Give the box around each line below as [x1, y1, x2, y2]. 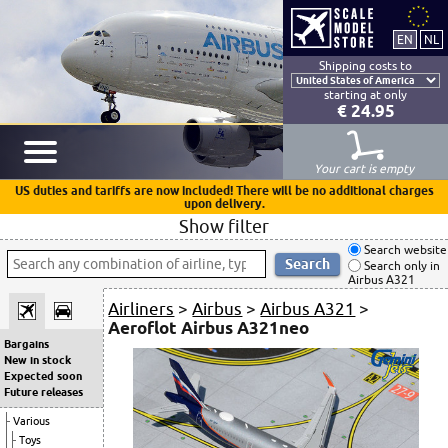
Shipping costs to [319, 59, 412, 72]
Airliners [108, 299, 175, 318]
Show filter [179, 216, 269, 236]
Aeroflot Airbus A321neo [108, 318, 310, 337]
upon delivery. [183, 197, 265, 210]
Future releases [4, 386, 83, 398]
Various [13, 415, 50, 427]
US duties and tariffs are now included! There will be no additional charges [14, 184, 434, 197]
